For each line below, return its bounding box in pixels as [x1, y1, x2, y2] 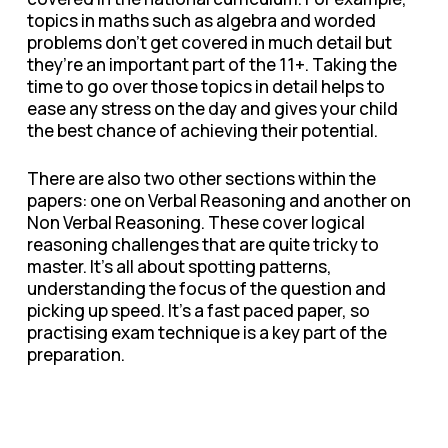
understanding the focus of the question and [26, 276, 386, 300]
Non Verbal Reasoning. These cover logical [26, 210, 365, 234]
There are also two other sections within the [26, 166, 376, 190]
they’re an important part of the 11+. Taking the [26, 53, 397, 76]
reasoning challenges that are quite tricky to [26, 232, 379, 256]
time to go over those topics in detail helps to [26, 75, 385, 98]
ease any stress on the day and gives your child [26, 97, 398, 120]
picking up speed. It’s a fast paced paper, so [26, 298, 370, 322]
